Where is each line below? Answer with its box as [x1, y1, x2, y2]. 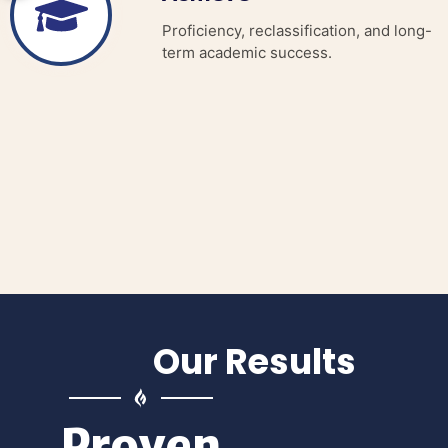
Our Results [152, 337, 356, 387]
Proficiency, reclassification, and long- [162, 21, 432, 41]
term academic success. [162, 43, 332, 63]
